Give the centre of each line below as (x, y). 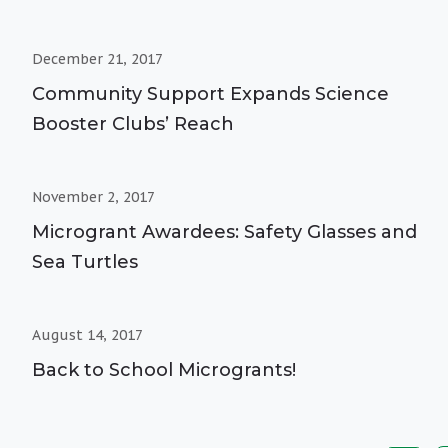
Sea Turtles (85, 261)
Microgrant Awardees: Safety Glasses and (224, 231)
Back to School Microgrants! (164, 369)
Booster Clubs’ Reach (133, 123)
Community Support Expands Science (210, 93)
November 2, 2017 (93, 196)
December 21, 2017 (97, 58)
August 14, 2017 (87, 334)
